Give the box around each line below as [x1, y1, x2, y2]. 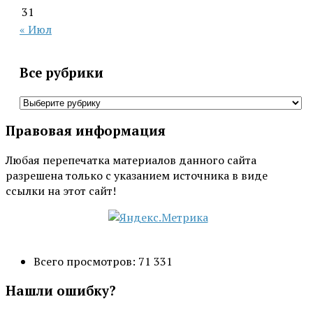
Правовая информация [6, 122, 166, 140]
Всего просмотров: [34, 253, 138, 269]
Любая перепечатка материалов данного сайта [6, 152, 256, 168]
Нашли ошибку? [6, 282, 116, 299]
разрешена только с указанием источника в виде [6, 168, 268, 184]
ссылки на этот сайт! [6, 183, 116, 199]
